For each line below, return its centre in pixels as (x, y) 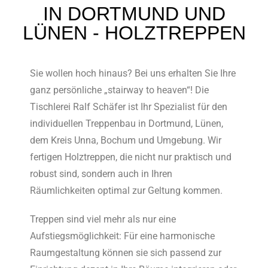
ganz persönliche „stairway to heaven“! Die (120, 90)
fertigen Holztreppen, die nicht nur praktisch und (131, 157)
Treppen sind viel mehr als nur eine (103, 219)
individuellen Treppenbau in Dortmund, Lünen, (127, 124)
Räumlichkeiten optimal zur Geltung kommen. (127, 191)
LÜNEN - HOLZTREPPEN (134, 33)
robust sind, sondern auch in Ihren (101, 174)
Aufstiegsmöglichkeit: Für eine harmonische (123, 236)
